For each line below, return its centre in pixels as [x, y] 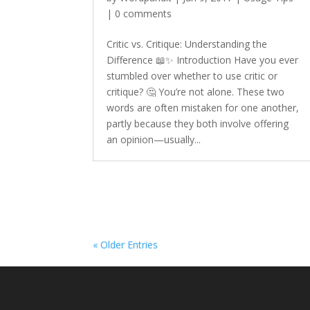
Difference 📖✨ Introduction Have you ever [203, 60]
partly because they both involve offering [198, 124]
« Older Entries [126, 245]
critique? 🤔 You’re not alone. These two [196, 92]
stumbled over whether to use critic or [192, 76]
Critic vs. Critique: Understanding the [187, 44]
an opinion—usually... [154, 139]
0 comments [144, 13]
